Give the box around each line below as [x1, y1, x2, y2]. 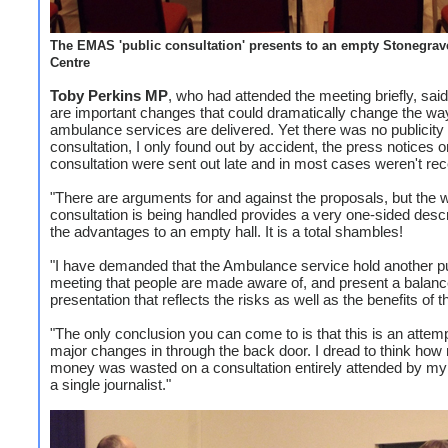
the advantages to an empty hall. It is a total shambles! [50, 223, 403, 240]
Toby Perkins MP [50, 87, 168, 104]
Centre [50, 55, 90, 70]
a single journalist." [50, 376, 171, 393]
